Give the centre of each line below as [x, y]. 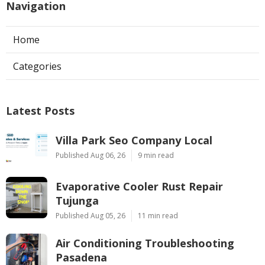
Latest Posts [40, 110]
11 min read [158, 215]
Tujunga [77, 200]
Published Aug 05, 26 [91, 215]
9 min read [156, 155]
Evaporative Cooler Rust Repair [139, 186]
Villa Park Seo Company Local [134, 140]
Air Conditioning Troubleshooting [145, 243]
